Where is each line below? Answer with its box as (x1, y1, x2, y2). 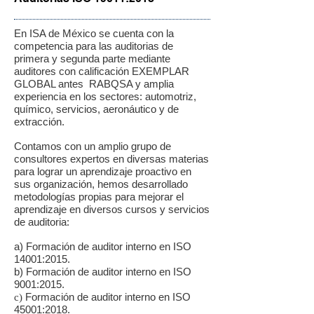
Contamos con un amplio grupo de (14, 140, 171, 152)
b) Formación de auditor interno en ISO (14, 266, 191, 278)
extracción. (14, 116, 64, 128)
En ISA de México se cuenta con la (14, 27, 174, 39)
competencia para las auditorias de (14, 40, 173, 52)
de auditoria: (14, 216, 69, 228)
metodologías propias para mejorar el (14, 191, 184, 203)
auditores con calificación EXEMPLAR (14, 65, 189, 77)
